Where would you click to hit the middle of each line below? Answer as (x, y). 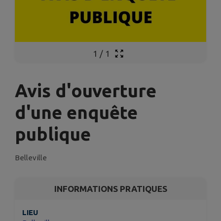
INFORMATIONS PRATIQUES (110, 188)
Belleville (31, 157)
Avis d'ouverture (86, 90)
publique (53, 134)
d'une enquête (76, 112)
